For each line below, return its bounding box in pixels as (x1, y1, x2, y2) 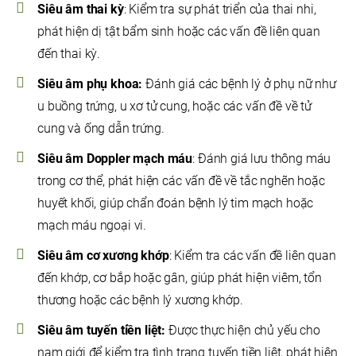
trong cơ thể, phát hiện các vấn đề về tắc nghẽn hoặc (37, 173, 325, 189)
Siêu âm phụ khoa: (37, 76, 143, 92)
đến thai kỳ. (37, 46, 101, 62)
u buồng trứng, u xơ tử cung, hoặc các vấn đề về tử (37, 99, 311, 114)
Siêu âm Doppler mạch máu (37, 151, 193, 167)
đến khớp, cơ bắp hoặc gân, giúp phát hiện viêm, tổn (37, 270, 322, 286)
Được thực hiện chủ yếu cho (165, 323, 320, 339)
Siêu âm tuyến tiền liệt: (37, 323, 166, 339)
